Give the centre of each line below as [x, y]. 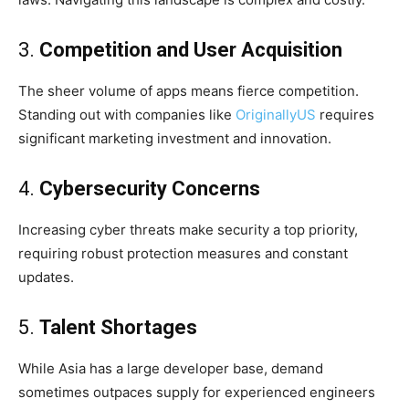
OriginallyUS [276, 115]
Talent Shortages [118, 328]
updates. [46, 278]
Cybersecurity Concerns [150, 189]
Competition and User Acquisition [191, 50]
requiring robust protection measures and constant [183, 254]
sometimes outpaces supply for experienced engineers [197, 393]
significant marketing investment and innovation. [175, 139]
